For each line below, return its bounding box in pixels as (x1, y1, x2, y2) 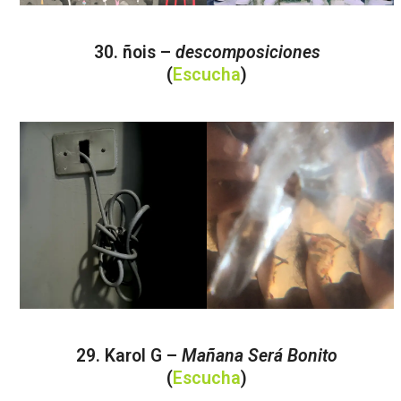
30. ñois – (93, 42, 175, 64)
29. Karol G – (76, 346, 183, 367)
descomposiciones (175, 42, 320, 64)
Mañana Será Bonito (182, 346, 338, 367)
